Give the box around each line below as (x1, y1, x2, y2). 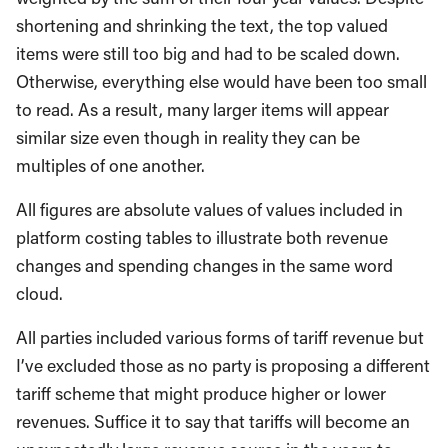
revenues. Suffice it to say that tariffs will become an (16, 409, 410, 433)
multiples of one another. (16, 153, 205, 177)
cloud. (16, 281, 63, 305)
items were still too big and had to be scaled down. (16, 41, 400, 65)
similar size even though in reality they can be (16, 125, 360, 149)
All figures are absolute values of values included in (16, 197, 403, 221)
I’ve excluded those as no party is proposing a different (16, 353, 430, 377)
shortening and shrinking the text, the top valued (16, 13, 388, 37)
